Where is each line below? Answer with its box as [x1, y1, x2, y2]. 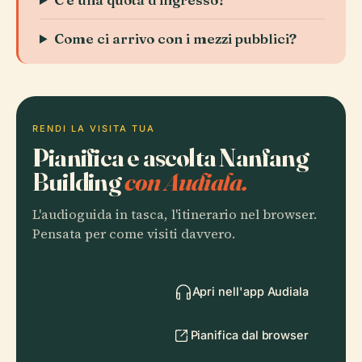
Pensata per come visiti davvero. [32, 225, 235, 243]
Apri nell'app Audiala [192, 284, 309, 298]
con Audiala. [124, 166, 248, 197]
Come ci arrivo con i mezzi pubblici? [54, 30, 297, 47]
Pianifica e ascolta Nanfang [32, 141, 309, 173]
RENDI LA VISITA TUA [32, 123, 155, 134]
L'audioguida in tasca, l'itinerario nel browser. [32, 205, 317, 224]
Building [32, 166, 124, 197]
